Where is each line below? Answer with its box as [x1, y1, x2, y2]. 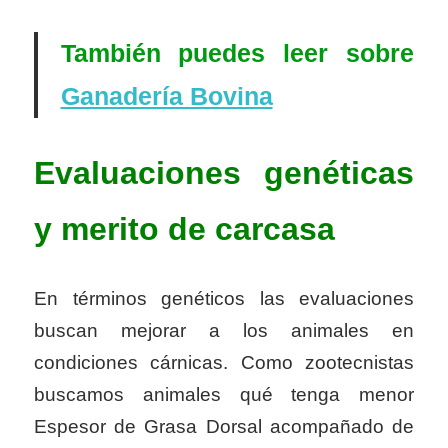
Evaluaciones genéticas [34, 155, 414, 192]
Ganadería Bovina [60, 82, 273, 111]
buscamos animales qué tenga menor [34, 383, 414, 405]
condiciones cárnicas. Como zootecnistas [34, 351, 414, 373]
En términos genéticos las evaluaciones [34, 287, 414, 309]
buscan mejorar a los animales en [34, 319, 414, 341]
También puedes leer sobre [60, 39, 414, 68]
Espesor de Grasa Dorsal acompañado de [34, 415, 414, 437]
